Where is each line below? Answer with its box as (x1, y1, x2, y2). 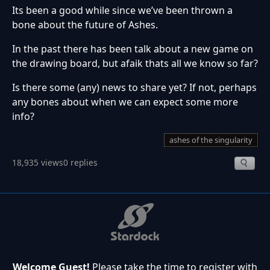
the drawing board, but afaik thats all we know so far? (12, 56, 258, 70)
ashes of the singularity (169, 134, 253, 145)
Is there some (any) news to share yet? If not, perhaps (12, 80, 257, 94)
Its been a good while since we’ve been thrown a (12, 3, 233, 17)
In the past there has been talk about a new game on (12, 42, 253, 55)
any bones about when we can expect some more (12, 95, 238, 108)
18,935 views (12, 156, 63, 168)
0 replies (63, 156, 98, 168)
